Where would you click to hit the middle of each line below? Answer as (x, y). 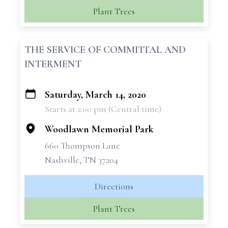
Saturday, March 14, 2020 (95, 95)
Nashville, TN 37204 (81, 160)
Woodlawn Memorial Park (99, 129)
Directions (114, 186)
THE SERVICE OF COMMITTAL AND (105, 50)
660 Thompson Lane (82, 146)
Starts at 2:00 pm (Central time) (103, 109)
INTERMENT (53, 64)
